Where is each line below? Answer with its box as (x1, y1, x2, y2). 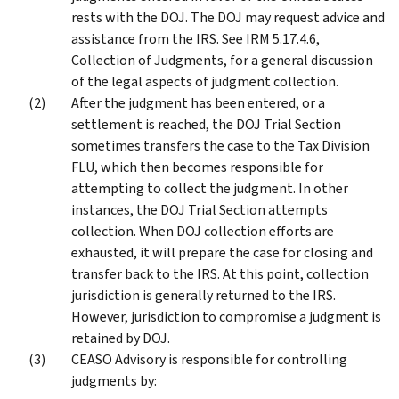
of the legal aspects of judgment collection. (71, 71, 338, 91)
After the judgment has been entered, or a (71, 93, 325, 112)
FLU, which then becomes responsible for (71, 157, 323, 176)
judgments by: (71, 370, 157, 390)
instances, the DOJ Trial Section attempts (71, 199, 328, 219)
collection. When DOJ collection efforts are (71, 221, 334, 240)
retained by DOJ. (71, 328, 170, 347)
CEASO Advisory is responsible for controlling (71, 349, 347, 369)
